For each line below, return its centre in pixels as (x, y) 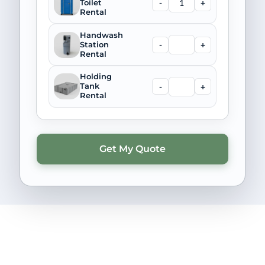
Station (94, 44)
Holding (96, 77)
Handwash (101, 35)
